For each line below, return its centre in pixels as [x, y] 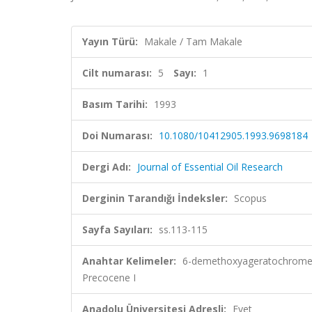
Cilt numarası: [117, 73]
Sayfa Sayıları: [117, 229]
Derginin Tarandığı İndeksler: [155, 198]
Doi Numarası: [117, 135]
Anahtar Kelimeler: [129, 261]
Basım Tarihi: [115, 104]
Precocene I [109, 278]
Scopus [250, 198]
